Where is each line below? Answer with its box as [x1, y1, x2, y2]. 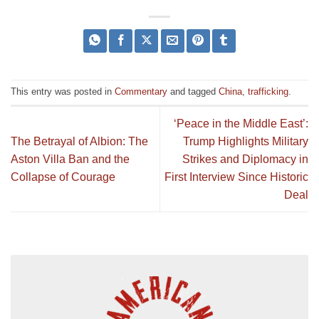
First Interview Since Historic [164, 170, 308, 183]
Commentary [115, 85, 167, 97]
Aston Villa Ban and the [11, 152, 130, 165]
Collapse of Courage [11, 170, 115, 183]
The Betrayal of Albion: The [11, 135, 148, 147]
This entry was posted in [11, 85, 115, 97]
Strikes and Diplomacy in [182, 152, 308, 165]
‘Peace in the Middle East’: [174, 117, 308, 130]
